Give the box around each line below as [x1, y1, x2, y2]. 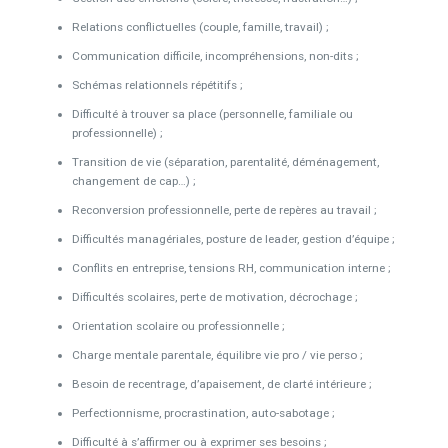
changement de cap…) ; [71, 174, 196, 189]
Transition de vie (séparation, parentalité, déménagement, [71, 155, 379, 170]
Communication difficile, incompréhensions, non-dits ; [71, 49, 359, 64]
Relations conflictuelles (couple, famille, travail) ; [71, 20, 329, 35]
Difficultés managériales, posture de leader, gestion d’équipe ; [71, 232, 395, 247]
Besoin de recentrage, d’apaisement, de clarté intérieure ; [71, 377, 372, 392]
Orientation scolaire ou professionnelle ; [71, 319, 285, 334]
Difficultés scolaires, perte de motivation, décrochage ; [71, 290, 358, 305]
